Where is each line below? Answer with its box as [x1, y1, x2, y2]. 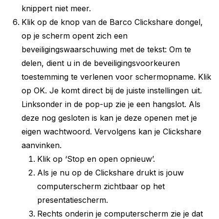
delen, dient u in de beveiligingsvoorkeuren [22, 58, 180, 68]
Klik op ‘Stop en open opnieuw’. [37, 153, 155, 164]
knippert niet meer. [22, 3, 91, 13]
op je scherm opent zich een [22, 30, 128, 41]
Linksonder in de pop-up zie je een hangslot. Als [22, 99, 200, 109]
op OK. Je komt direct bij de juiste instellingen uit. [22, 85, 202, 95]
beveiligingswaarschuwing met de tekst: [22, 44, 169, 54]
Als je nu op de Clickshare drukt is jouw [37, 167, 184, 177]
